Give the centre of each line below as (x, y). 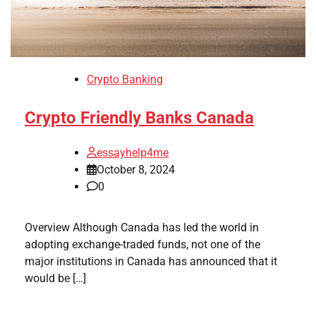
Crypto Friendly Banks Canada (139, 117)
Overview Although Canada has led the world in (142, 227)
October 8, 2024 (136, 169)
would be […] (55, 278)
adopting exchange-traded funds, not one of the (142, 244)
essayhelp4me (133, 152)
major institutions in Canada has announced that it (151, 261)
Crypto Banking (125, 79)
